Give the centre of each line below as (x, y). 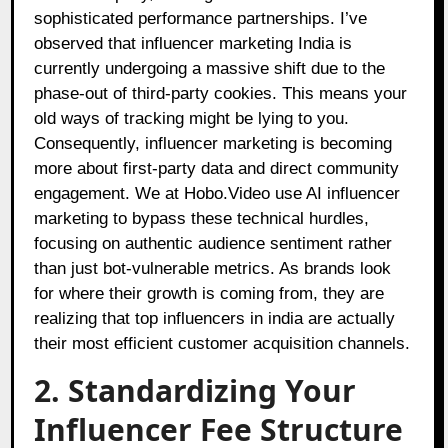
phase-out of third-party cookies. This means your (221, 93)
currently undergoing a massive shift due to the (210, 68)
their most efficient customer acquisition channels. (222, 343)
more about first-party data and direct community (217, 168)
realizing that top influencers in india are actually (215, 318)
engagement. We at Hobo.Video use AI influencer (217, 193)
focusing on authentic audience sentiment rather (213, 243)
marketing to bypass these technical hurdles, (202, 218)
